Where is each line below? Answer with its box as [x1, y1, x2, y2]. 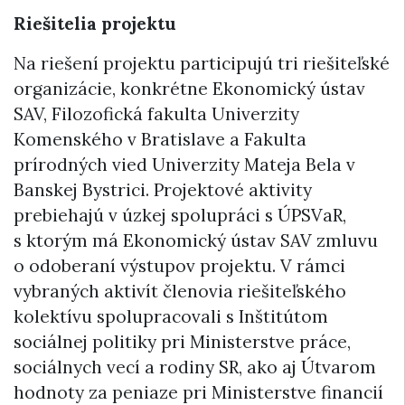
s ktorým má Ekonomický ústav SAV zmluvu [14, 229, 378, 251]
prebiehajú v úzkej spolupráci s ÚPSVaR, [14, 203, 346, 226]
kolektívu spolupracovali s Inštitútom [14, 305, 328, 327]
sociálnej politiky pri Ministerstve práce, [14, 330, 351, 353]
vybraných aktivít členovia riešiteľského [14, 279, 346, 302]
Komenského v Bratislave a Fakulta [14, 127, 306, 150]
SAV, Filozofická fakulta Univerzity [14, 102, 299, 125]
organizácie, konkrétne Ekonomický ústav [14, 77, 365, 99]
